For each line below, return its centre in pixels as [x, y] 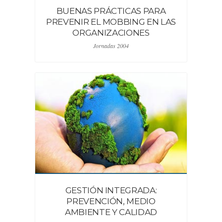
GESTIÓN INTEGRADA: [111, 190]
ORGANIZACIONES [111, 33]
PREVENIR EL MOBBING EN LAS [111, 22]
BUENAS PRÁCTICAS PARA [111, 11]
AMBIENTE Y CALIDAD [111, 212]
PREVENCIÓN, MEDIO [111, 201]
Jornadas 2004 [111, 46]
